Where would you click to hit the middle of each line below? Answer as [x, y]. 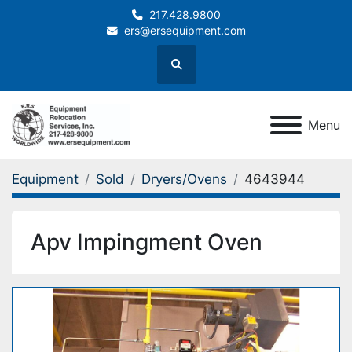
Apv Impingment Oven [147, 242]
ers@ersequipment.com [185, 31]
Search [193, 71]
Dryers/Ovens [184, 180]
